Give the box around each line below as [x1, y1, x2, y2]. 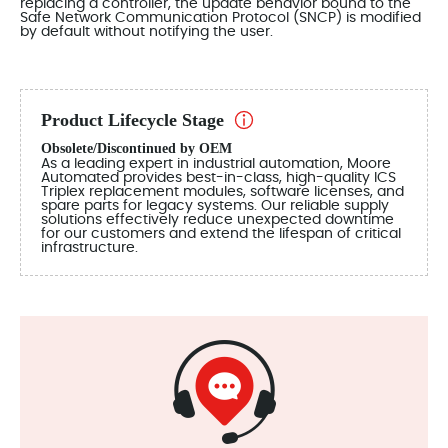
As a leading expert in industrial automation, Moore [41, 156, 391, 171]
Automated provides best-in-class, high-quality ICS [41, 170, 396, 185]
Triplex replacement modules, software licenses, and [41, 184, 404, 199]
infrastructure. [41, 240, 138, 255]
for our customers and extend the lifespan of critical [41, 226, 401, 241]
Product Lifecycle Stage [41, 109, 224, 130]
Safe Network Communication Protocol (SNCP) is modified [20, 10, 421, 25]
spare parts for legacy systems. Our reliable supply [41, 198, 389, 213]
